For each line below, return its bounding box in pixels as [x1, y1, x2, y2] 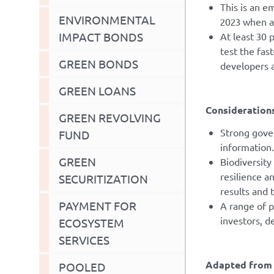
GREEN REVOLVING [59, 109, 161, 125]
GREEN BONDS [59, 56, 138, 71]
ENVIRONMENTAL [59, 12, 155, 27]
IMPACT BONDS [59, 29, 143, 44]
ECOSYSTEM [59, 215, 124, 230]
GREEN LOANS [59, 83, 136, 98]
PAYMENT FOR [59, 198, 136, 213]
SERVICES [59, 232, 109, 247]
